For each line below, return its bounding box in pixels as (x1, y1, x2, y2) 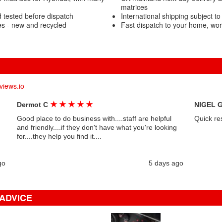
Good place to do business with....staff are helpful (16, 114, 171, 122)
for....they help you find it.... (16, 132, 102, 140)
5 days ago (148, 159, 183, 167)
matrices (120, 2, 148, 12)
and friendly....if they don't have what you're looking (16, 123, 177, 131)
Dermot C (16, 101, 50, 109)
